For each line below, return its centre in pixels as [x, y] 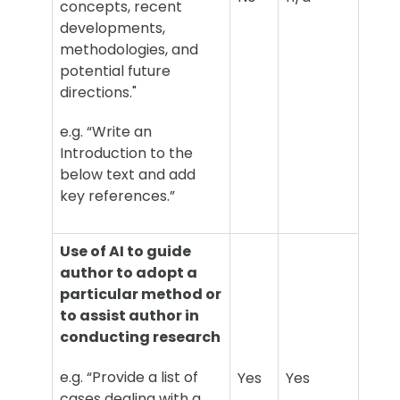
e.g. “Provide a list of [129, 377]
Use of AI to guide [125, 252]
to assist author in [129, 316]
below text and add [128, 175]
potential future [115, 71]
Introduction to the [126, 154]
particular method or [141, 295]
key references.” [117, 196]
